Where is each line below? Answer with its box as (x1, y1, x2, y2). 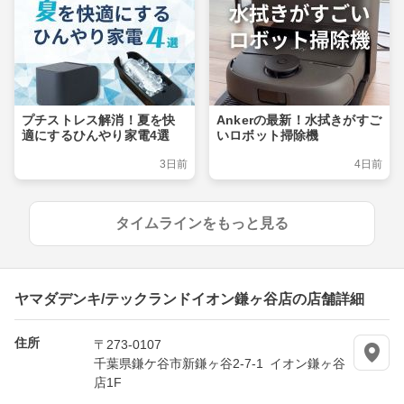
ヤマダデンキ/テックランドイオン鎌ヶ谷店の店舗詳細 (14, 290, 364, 306)
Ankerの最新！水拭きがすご (216, 113, 381, 128)
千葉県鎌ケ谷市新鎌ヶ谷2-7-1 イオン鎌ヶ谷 (94, 356, 345, 370)
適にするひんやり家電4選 (22, 128, 170, 143)
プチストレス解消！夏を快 (22, 113, 176, 128)
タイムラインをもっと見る (115, 216, 289, 232)
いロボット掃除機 (216, 128, 319, 143)
